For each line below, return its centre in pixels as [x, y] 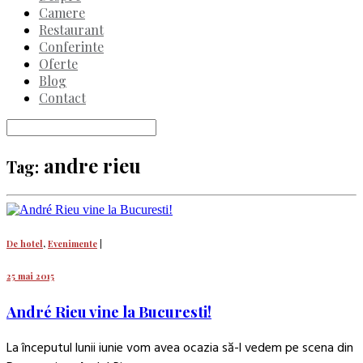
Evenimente [73, 243]
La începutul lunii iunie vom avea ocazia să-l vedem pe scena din [180, 347]
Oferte [58, 63]
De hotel [25, 243]
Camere [62, 12]
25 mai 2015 [30, 275]
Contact [62, 97]
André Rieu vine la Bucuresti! [109, 312]
